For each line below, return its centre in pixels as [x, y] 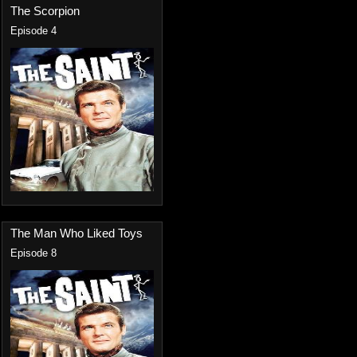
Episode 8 [33, 253]
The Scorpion [45, 11]
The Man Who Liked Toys [76, 233]
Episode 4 [33, 31]
